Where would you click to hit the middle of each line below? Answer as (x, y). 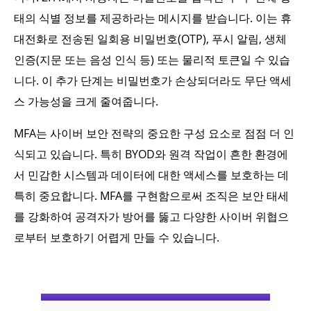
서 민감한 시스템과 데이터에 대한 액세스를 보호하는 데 (151, 175)
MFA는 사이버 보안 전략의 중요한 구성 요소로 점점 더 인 (154, 133)
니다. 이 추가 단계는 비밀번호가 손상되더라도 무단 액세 (153, 81)
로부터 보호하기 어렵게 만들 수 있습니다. (117, 237)
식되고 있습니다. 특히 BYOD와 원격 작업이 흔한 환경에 (151, 154)
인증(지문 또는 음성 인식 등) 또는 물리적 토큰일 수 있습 (152, 60)
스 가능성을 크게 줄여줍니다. (86, 101)
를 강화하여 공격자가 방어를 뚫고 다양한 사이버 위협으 (151, 217)
